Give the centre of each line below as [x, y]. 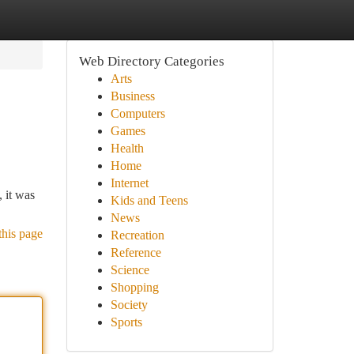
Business [132, 96]
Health [127, 148]
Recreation [137, 235]
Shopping [134, 287]
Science [130, 270]
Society [129, 305]
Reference [136, 252]
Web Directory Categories [151, 61]
